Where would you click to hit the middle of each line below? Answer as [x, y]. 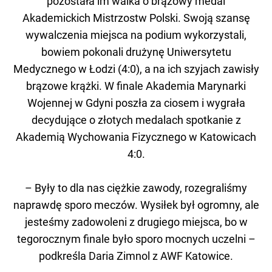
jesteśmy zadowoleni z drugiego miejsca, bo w [136, 222]
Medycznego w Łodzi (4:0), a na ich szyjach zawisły [136, 69]
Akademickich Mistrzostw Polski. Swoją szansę [136, 18]
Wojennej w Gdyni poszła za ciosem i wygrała [136, 103]
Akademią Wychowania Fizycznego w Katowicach [136, 137]
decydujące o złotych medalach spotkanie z [136, 120]
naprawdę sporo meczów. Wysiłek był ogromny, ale [136, 205]
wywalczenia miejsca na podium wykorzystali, [136, 35]
